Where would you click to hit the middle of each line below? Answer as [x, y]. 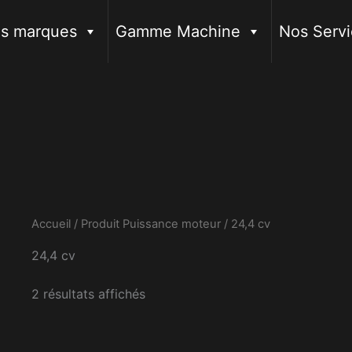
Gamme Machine [178, 31]
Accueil [51, 224]
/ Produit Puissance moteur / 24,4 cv [170, 224]
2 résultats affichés [88, 293]
